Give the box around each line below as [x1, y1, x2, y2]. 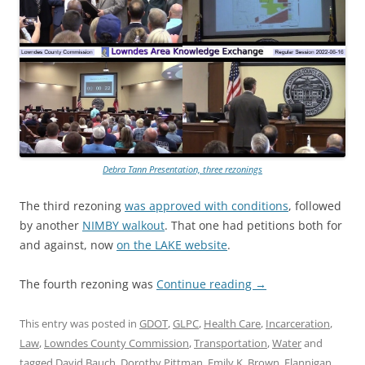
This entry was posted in [20, 316, 139, 332]
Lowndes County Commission [44, 336, 189, 351]
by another [20, 218, 82, 234]
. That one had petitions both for [165, 218, 342, 234]
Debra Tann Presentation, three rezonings [103, 163, 262, 176]
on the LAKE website [117, 237, 227, 253]
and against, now [20, 237, 117, 253]
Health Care [204, 316, 261, 332]
